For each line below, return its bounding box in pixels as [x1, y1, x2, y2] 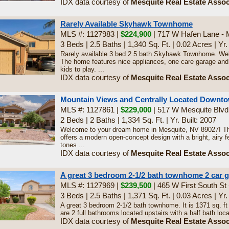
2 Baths [89, 116, 116, 124]
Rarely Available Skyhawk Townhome [60, 19, 193, 28]
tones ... [60, 141, 85, 149]
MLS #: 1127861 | [60, 105, 121, 114]
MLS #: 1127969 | [60, 181, 121, 190]
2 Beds [60, 116, 84, 124]
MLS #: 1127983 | [60, 30, 121, 38]
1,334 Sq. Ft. [121, 116, 164, 124]
